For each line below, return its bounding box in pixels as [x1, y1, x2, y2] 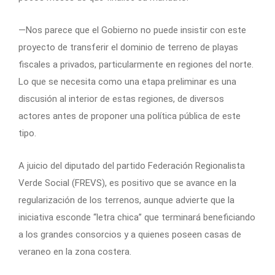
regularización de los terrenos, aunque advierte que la [18, 194, 234, 206]
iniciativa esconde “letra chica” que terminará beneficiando [18, 211, 255, 223]
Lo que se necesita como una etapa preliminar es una [18, 76, 236, 87]
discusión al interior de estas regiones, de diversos [18, 93, 224, 104]
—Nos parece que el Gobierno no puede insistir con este [18, 24, 246, 36]
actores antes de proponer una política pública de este [18, 110, 241, 122]
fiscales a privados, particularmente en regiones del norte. [18, 58, 254, 70]
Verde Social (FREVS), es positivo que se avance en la [18, 177, 236, 188]
